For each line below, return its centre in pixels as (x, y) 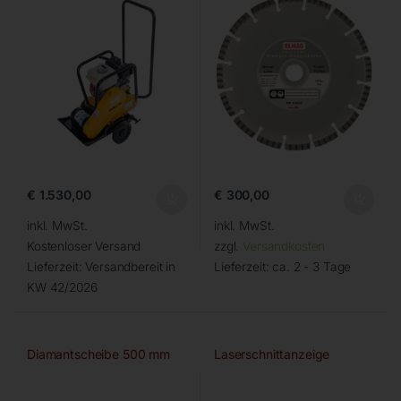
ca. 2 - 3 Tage (312, 267)
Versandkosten (284, 247)
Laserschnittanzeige (272, 354)
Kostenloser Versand (84, 247)
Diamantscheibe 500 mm (98, 354)
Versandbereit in (131, 267)
